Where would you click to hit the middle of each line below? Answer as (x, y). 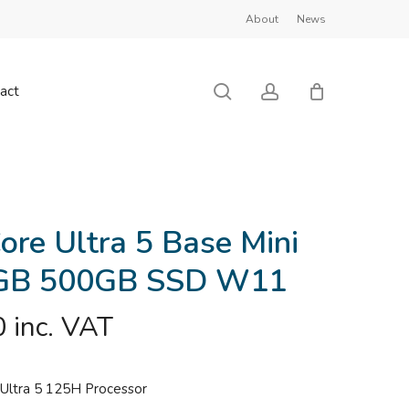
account (310, 90)
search (258, 90)
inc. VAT (64, 327)
